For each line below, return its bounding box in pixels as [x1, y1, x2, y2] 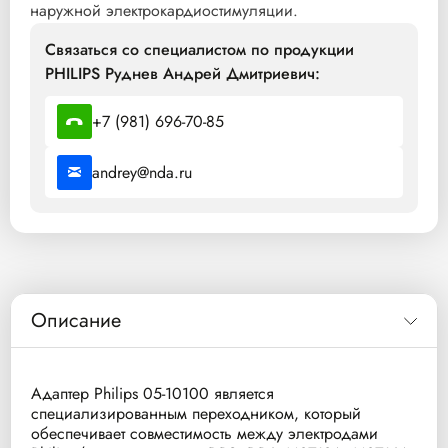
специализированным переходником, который [31, 402, 361, 426]
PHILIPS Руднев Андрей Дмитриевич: [45, 62, 320, 86]
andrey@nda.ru [92, 161, 192, 185]
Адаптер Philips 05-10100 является [31, 382, 274, 406]
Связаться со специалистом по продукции [45, 38, 354, 62]
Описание [31, 306, 121, 336]
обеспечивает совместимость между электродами [31, 422, 378, 446]
